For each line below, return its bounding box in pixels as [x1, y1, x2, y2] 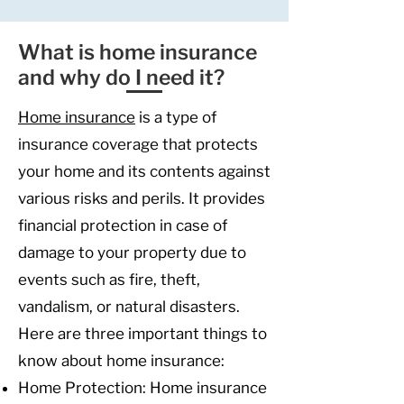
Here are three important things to [18, 325, 267, 343]
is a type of [135, 108, 216, 126]
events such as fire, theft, [18, 271, 200, 289]
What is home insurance [18, 40, 257, 65]
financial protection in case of [18, 216, 227, 234]
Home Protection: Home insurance [18, 379, 267, 397]
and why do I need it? [18, 65, 225, 90]
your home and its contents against [18, 162, 271, 180]
